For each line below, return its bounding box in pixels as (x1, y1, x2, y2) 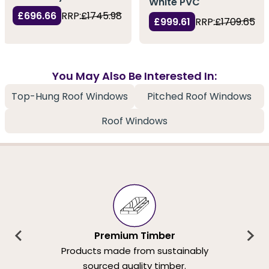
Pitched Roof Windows (147, 89, 252, 103)
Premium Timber (94, 229, 175, 243)
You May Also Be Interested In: (52, 68, 217, 83)
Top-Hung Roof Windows (11, 89, 128, 103)
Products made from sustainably (61, 244, 208, 258)
